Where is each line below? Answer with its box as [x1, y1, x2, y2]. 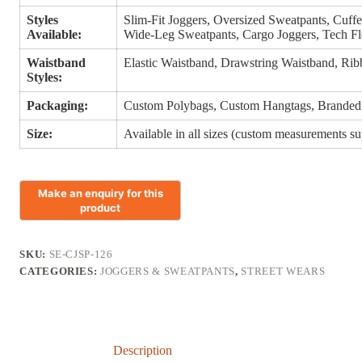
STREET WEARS [241, 265, 326, 278]
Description [113, 343, 173, 358]
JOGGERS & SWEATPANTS [100, 265, 236, 278]
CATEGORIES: [19, 265, 101, 278]
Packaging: [27, 99, 89, 113]
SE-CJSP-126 [48, 248, 113, 261]
